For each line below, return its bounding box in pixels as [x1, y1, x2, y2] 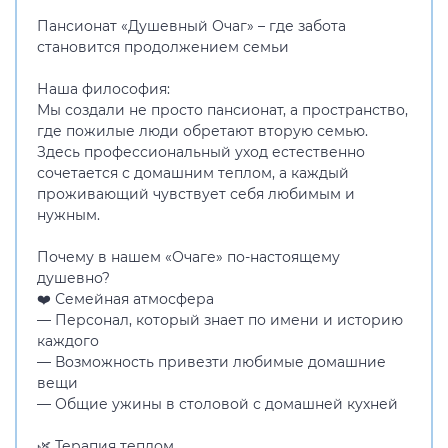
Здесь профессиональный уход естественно [37, 143, 365, 161]
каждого [37, 332, 99, 350]
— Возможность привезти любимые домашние [37, 353, 386, 371]
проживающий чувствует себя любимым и [37, 185, 355, 203]
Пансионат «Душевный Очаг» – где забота [37, 17, 346, 35]
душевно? [37, 269, 110, 287]
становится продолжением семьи [37, 38, 289, 56]
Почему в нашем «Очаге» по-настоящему [37, 248, 340, 266]
